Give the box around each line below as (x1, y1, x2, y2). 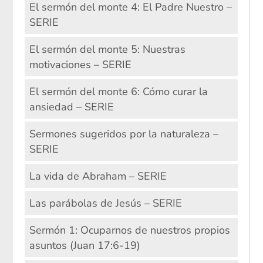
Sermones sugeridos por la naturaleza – (29, 126, 218, 141)
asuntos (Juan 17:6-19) (29, 238, 140, 252)
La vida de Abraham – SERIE (29, 168, 167, 183)
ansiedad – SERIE (29, 99, 114, 114)
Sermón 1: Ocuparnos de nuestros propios (29, 222, 230, 237)
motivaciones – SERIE (29, 57, 131, 72)
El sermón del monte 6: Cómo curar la (29, 84, 208, 99)
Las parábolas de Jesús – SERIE (29, 195, 182, 210)
